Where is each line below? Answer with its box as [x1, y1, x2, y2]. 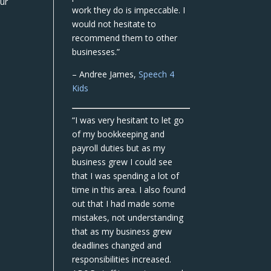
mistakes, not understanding [72, 212, 184, 223]
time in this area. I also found [72, 184, 186, 195]
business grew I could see [72, 156, 173, 168]
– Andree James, [72, 68, 139, 80]
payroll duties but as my [72, 142, 166, 154]
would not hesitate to [72, 18, 157, 30]
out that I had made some [72, 198, 175, 209]
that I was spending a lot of [72, 170, 180, 181]
